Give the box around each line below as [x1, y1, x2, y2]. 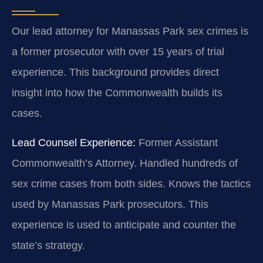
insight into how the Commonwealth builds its [12, 87, 222, 99]
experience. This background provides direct [12, 66, 219, 79]
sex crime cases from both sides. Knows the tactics [12, 177, 251, 190]
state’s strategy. [12, 239, 85, 251]
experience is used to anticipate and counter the [12, 218, 236, 231]
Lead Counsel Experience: [12, 136, 136, 149]
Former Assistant [136, 136, 218, 149]
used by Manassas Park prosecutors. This [12, 198, 208, 210]
